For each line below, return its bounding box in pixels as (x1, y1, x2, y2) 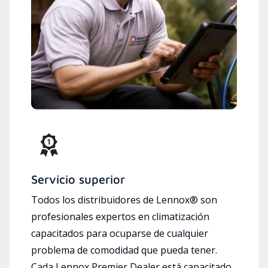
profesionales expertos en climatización (31, 210, 209, 224)
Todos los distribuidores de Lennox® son (31, 193, 217, 207)
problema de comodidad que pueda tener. (31, 243, 217, 257)
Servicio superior (31, 172, 125, 187)
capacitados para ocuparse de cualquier (31, 227, 208, 240)
